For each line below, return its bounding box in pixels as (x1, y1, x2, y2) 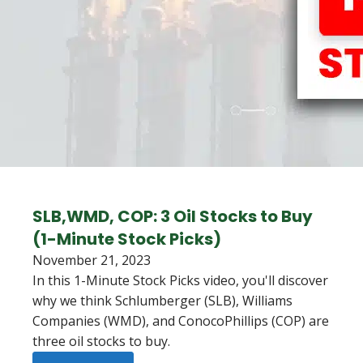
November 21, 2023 (32, 251, 151, 269)
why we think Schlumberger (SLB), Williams (32, 292, 293, 310)
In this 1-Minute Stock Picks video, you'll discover (32, 271, 328, 289)
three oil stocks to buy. (32, 332, 170, 350)
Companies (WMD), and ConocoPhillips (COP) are (32, 312, 329, 330)
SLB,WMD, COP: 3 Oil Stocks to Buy (32, 205, 313, 228)
